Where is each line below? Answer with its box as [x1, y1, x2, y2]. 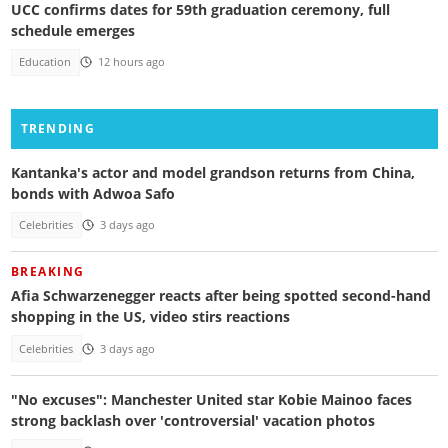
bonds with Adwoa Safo [10, 183, 175, 203]
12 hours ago [97, 55, 165, 70]
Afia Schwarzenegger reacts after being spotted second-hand [10, 286, 431, 306]
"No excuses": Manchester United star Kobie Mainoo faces [10, 390, 412, 410]
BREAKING [10, 262, 85, 280]
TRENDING [20, 119, 95, 137]
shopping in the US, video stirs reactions [10, 307, 290, 327]
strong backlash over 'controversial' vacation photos [10, 411, 375, 431]
